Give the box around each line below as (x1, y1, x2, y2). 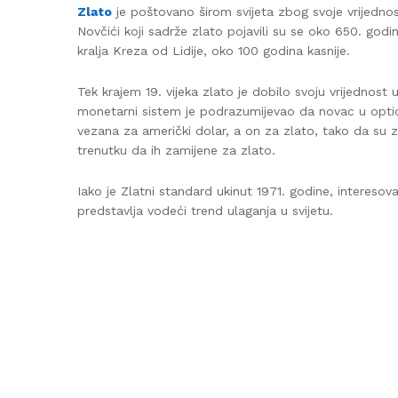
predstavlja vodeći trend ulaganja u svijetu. (77, 203, 333, 218)
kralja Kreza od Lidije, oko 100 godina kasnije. (77, 44, 350, 59)
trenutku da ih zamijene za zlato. (77, 143, 275, 158)
